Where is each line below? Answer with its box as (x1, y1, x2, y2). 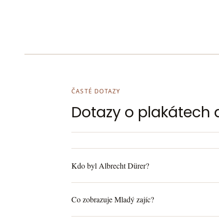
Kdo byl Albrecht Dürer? (71, 160, 149, 171)
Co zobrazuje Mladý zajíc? (71, 194, 154, 205)
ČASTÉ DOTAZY (71, 87, 121, 96)
